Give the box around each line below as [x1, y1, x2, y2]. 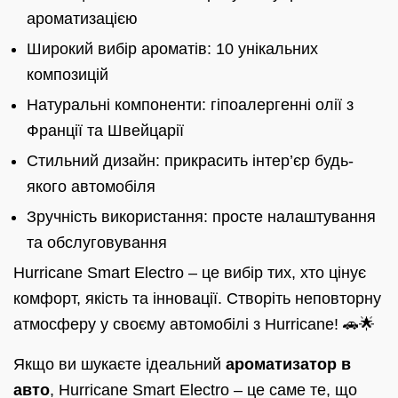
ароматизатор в [226, 354, 351, 373]
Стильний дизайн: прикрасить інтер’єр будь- [27, 152, 354, 171]
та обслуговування [27, 234, 167, 252]
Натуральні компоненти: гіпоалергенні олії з [27, 96, 354, 115]
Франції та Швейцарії [27, 122, 184, 140]
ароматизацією [27, 10, 138, 28]
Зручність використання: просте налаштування [27, 208, 376, 227]
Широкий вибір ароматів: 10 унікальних [27, 40, 318, 59]
